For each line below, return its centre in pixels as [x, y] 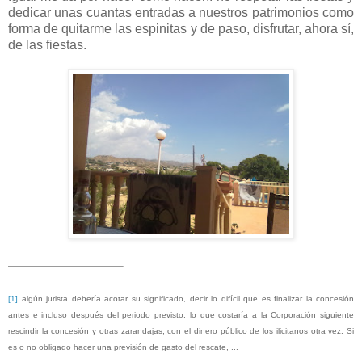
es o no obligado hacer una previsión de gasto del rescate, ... [123, 347]
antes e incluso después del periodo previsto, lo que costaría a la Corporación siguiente [181, 314]
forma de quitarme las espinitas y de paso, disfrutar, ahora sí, [181, 28]
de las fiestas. [47, 44]
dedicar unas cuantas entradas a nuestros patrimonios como [181, 12]
